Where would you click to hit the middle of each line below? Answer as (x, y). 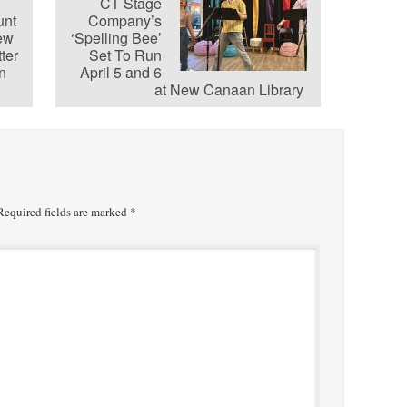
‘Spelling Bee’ (117, 37)
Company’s (125, 20)
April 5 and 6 (121, 72)
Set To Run (126, 55)
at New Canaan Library (231, 89)
